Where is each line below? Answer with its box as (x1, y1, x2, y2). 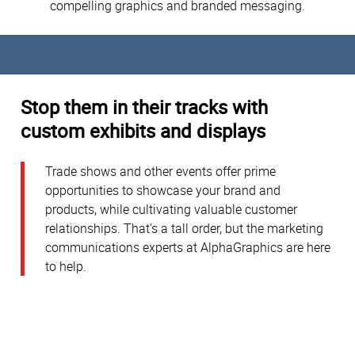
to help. (45, 258, 86, 276)
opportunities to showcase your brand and (45, 181, 281, 200)
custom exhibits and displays (21, 117, 265, 143)
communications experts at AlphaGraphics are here (45, 239, 330, 257)
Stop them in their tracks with (21, 94, 268, 120)
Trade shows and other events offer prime (45, 162, 276, 181)
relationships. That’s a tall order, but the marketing (45, 219, 323, 238)
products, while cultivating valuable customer (45, 200, 297, 219)
